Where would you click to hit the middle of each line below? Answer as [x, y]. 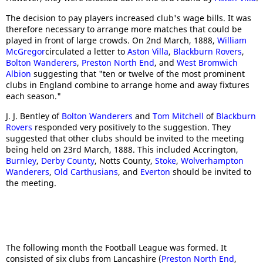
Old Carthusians [86, 172]
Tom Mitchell [178, 116]
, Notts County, [125, 161]
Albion [18, 74]
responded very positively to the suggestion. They [131, 127]
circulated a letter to [86, 51]
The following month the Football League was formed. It [116, 247]
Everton [155, 172]
